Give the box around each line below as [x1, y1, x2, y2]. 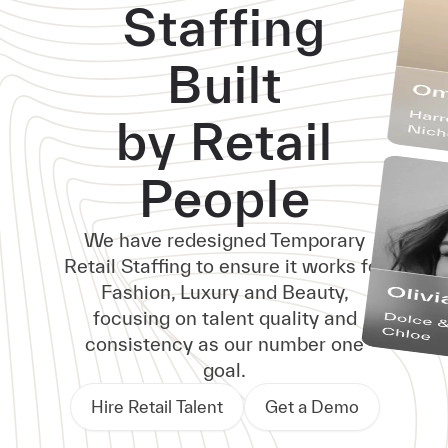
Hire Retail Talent [90, 397, 223, 416]
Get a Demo [264, 397, 359, 416]
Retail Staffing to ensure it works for [63, 255, 386, 277]
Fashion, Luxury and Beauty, [100, 281, 349, 303]
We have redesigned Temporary [84, 229, 366, 251]
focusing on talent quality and [92, 307, 357, 329]
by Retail [116, 112, 334, 170]
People [138, 169, 311, 227]
